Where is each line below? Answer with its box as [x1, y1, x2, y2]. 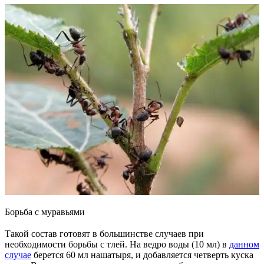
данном [229, 239, 259, 249]
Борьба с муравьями [5, 207, 85, 217]
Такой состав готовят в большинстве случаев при [5, 228, 204, 239]
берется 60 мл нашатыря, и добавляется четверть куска [31, 249, 253, 260]
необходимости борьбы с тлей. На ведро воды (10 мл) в [5, 239, 229, 249]
